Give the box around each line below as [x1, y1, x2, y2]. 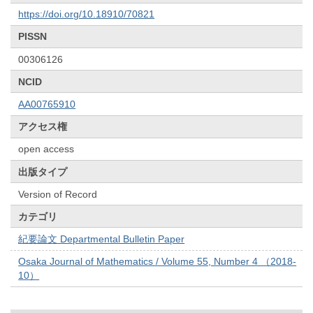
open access [18, 143, 75, 155]
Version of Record [18, 188, 98, 200]
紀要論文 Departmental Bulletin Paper [18, 233, 185, 245]
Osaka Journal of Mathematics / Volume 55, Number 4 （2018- [18, 256, 297, 268]
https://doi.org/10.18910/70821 [18, 8, 155, 20]
